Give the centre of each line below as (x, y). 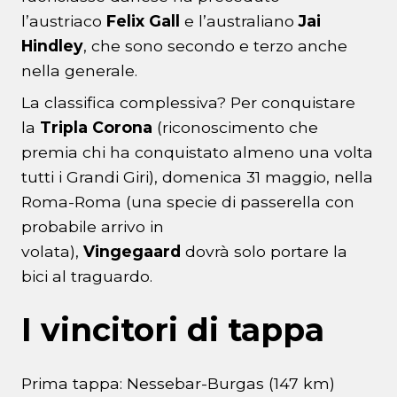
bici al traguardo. (87, 276)
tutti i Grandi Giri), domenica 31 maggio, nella (197, 177)
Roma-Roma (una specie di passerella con (188, 202)
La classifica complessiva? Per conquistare (188, 103)
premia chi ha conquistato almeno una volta (197, 152)
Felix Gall (143, 21)
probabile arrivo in (93, 227)
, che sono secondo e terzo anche (215, 46)
